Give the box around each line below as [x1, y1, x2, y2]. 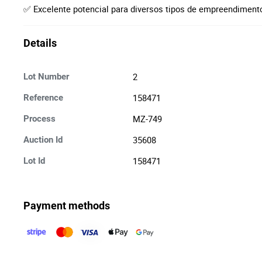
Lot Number [23, 71, 69, 82]
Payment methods [23, 199, 110, 212]
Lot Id [23, 156, 45, 166]
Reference [23, 92, 63, 103]
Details [23, 37, 57, 49]
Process [23, 113, 56, 124]
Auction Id [23, 135, 63, 145]
